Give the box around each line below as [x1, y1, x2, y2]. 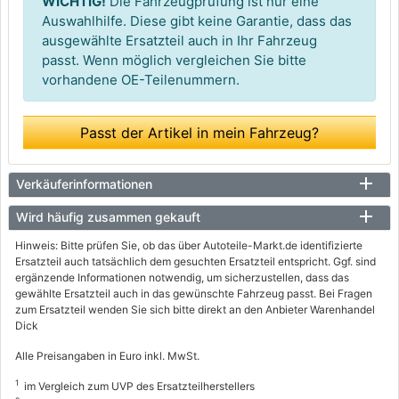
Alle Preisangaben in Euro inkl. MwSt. [15, 349, 199, 363]
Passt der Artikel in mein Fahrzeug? [80, 124, 319, 142]
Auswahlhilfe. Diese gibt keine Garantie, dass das [42, 12, 352, 30]
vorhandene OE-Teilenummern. [42, 71, 240, 89]
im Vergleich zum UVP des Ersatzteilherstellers [24, 379, 255, 394]
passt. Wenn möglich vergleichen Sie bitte [42, 52, 306, 69]
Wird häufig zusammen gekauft [16, 209, 200, 225]
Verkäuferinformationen [16, 176, 152, 192]
